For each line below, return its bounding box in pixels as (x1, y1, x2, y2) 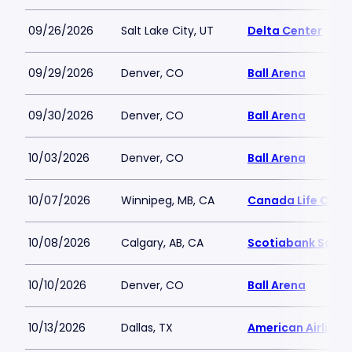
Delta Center (247, 23, 322, 38)
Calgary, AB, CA (121, 235, 203, 251)
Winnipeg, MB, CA (121, 192, 214, 208)
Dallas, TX (121, 320, 173, 335)
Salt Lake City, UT (121, 23, 214, 38)
